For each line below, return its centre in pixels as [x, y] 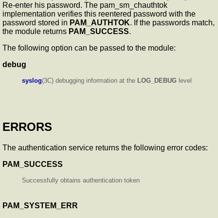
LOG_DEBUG [157, 81]
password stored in [36, 23]
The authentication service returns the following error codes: [105, 148]
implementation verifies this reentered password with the [99, 14]
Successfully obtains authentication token [81, 181]
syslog [32, 81]
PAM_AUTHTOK [100, 23]
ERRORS [27, 127]
